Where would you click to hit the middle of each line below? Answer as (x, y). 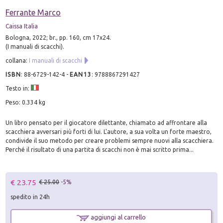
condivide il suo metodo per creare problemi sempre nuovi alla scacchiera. (110, 140)
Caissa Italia (22, 26)
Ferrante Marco (33, 12)
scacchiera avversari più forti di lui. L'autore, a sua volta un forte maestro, (109, 131)
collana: (17, 60)
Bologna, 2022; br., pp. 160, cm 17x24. (58, 37)
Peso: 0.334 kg (26, 102)
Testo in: (18, 88)
